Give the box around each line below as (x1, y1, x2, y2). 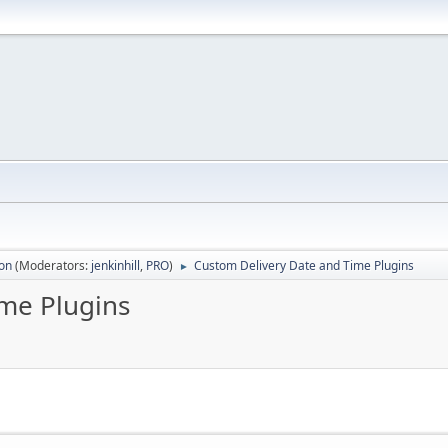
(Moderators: (15, 257, 91, 274)
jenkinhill (91, 257, 140, 274)
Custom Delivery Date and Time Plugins (194, 257, 414, 274)
